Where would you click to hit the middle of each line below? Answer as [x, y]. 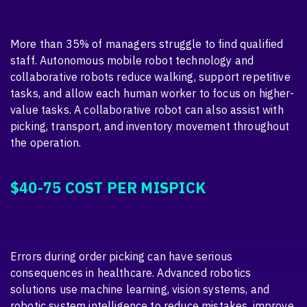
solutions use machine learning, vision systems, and [140, 289]
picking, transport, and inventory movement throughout [150, 126]
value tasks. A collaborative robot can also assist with [147, 110]
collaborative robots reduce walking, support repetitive [150, 77]
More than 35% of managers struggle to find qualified [147, 44]
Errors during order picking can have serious [122, 256]
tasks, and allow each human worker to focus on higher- [152, 94]
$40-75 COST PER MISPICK [108, 187]
